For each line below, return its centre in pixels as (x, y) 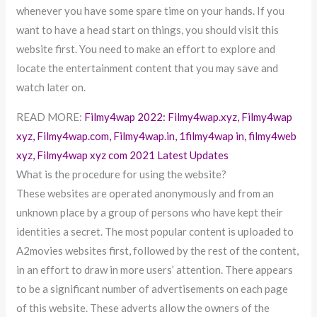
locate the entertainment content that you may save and (148, 68)
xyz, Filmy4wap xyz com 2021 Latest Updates (123, 155)
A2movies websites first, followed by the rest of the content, (158, 250)
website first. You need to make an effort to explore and (146, 48)
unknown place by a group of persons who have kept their (150, 212)
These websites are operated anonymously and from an (145, 193)
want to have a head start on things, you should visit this (148, 29)
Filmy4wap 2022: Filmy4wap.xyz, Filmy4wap (189, 116)
